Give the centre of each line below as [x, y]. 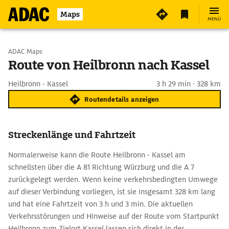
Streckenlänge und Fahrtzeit [72, 135]
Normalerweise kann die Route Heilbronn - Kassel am [97, 155]
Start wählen [50, 51]
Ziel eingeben [51, 78]
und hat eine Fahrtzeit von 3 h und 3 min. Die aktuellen [100, 204]
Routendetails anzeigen [122, 99]
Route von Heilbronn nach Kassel [109, 65]
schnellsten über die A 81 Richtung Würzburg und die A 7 [101, 167]
